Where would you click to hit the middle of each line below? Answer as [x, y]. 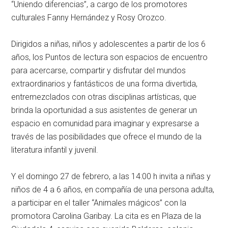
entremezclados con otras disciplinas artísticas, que [104, 97]
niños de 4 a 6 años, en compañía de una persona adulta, [113, 190]
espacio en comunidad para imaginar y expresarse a [105, 124]
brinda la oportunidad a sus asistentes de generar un [104, 110]
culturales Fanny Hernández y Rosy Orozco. [89, 18]
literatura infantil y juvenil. [55, 150]
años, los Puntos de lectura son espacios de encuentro [110, 58]
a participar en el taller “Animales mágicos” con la [99, 203]
